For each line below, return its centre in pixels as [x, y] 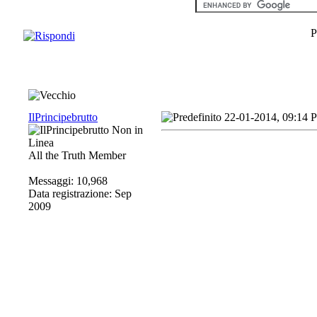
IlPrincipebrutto [63, 117]
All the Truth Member [77, 155]
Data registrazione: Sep [80, 194]
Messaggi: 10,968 [68, 181]
